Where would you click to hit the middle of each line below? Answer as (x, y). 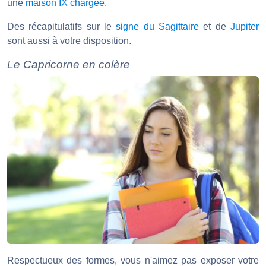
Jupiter (245, 27)
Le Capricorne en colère (69, 65)
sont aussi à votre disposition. (69, 41)
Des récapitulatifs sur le (62, 27)
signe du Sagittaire (158, 27)
